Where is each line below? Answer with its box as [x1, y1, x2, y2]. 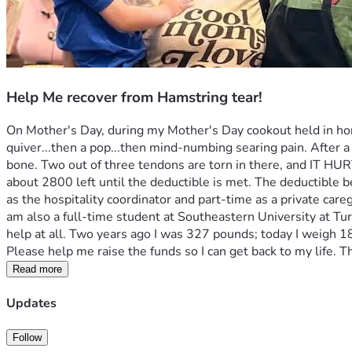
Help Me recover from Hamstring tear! [6, 86, 262, 108]
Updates [6, 294, 57, 312]
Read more [13, 263, 62, 276]
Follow [13, 331, 42, 343]
